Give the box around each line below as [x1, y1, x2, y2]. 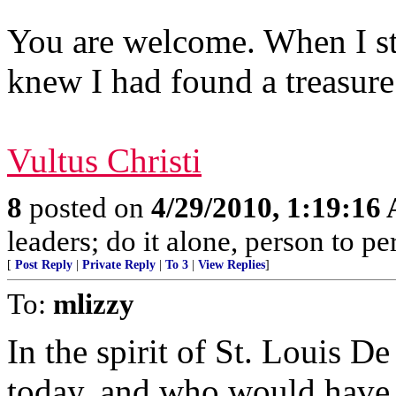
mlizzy [53, 287, 134, 320]
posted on [22, 191, 151, 224]
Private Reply [82, 258, 156, 271]
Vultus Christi [7, 141, 202, 179]
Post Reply [15, 258, 72, 271]
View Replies [198, 258, 265, 271]
